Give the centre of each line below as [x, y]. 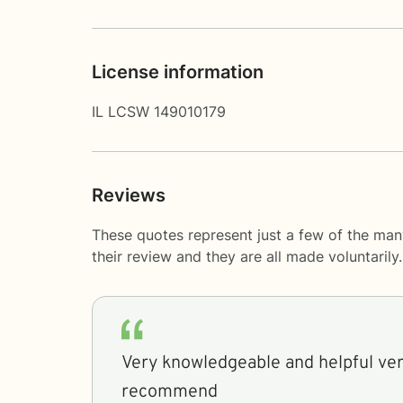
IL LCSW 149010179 [159, 111]
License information [178, 72]
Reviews [129, 195]
